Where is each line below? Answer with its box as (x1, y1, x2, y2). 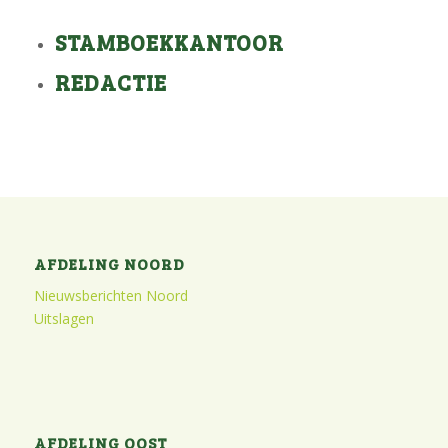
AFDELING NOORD (33, 253, 185, 275)
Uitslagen (33, 309, 94, 329)
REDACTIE (54, 67, 167, 98)
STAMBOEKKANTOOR (54, 27, 284, 58)
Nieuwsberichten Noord (33, 286, 188, 306)
